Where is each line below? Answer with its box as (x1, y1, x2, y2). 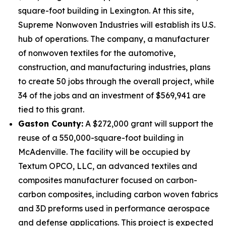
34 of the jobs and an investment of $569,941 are (18, 90, 206, 100)
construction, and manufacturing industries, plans (18, 62, 210, 72)
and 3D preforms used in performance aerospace (18, 203, 210, 213)
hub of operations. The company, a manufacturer (18, 34, 209, 44)
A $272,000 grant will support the (83, 119, 213, 129)
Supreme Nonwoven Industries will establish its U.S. (18, 20, 215, 30)
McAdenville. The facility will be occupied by (18, 147, 190, 157)
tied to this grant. (18, 104, 86, 115)
